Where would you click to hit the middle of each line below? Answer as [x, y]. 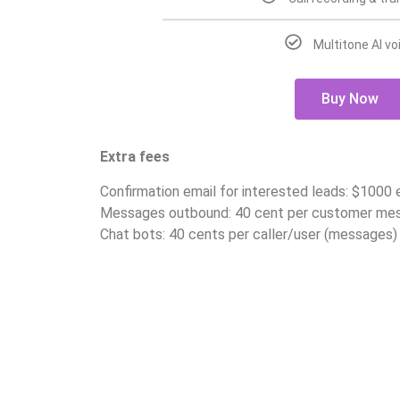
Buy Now [350, 99]
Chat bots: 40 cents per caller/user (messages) [249, 234]
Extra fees [135, 157]
